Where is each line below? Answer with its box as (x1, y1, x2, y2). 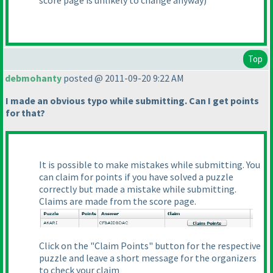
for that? (5, 107, 45, 119)
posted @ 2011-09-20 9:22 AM (62, 72, 184, 85)
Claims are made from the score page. (39, 195, 196, 208)
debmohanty (5, 72, 62, 85)
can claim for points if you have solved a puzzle (39, 171, 233, 183)
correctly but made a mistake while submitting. (39, 183, 236, 196)
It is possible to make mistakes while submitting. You (39, 158, 260, 171)
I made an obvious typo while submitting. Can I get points (5, 94, 259, 107)
